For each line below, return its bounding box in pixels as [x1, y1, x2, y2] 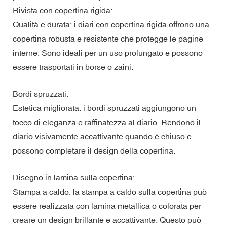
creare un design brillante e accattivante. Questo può [13, 215, 201, 224]
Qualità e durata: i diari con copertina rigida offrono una [13, 19, 209, 29]
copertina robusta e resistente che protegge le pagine [13, 33, 203, 43]
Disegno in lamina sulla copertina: [13, 172, 135, 182]
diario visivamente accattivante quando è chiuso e [13, 131, 192, 141]
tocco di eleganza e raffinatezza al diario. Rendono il [13, 117, 201, 127]
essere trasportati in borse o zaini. [13, 62, 133, 71]
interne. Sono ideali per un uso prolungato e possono [13, 48, 203, 57]
